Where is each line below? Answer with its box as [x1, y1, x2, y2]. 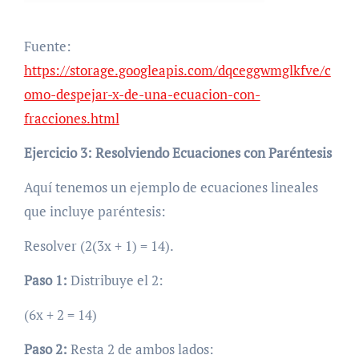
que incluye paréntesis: [23, 201, 166, 220]
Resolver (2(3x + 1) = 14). [23, 236, 174, 255]
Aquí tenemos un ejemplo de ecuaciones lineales [23, 177, 318, 196]
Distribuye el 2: [67, 270, 163, 289]
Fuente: [23, 36, 71, 55]
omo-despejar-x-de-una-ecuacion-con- [23, 84, 260, 103]
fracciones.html [23, 108, 119, 127]
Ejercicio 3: [23, 143, 92, 162]
